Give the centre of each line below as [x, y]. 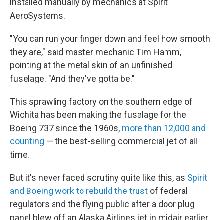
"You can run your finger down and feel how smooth [110, 39]
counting [27, 141]
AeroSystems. [38, 15]
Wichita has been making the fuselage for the [98, 115]
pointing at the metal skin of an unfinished [91, 65]
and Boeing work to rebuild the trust [79, 191]
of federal [168, 191]
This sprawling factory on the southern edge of [101, 101]
